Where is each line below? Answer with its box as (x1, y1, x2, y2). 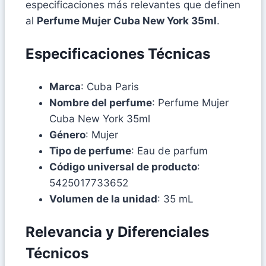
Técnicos (26, 244, 88, 262)
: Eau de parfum (131, 144, 208, 157)
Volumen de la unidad (49, 192, 157, 205)
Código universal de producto (49, 160, 197, 173)
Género (49, 128, 85, 141)
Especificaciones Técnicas (26, 45, 210, 62)
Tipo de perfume (49, 144, 131, 157)
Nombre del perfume (49, 96, 152, 109)
